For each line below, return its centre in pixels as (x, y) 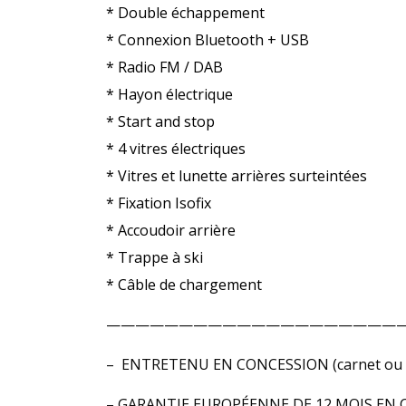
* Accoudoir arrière (171, 230)
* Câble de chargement (184, 284)
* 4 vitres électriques (176, 148)
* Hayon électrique (169, 94)
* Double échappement (185, 12)
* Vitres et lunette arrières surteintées (237, 175)
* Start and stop (160, 121)
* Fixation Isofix (159, 203)
